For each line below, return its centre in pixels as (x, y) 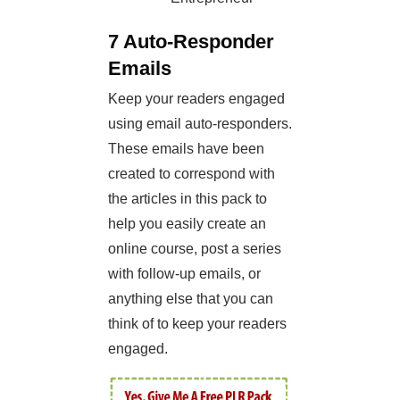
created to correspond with (192, 174)
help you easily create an (187, 224)
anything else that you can (191, 299)
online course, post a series (195, 249)
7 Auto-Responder (191, 42)
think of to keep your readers (197, 324)
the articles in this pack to (187, 199)
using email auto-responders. (200, 124)
